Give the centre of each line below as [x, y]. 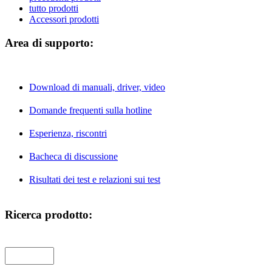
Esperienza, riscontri [68, 134]
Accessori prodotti [64, 19]
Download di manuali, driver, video [97, 87]
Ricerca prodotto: [49, 215]
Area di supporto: [49, 42]
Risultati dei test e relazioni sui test [95, 180]
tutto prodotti [54, 8]
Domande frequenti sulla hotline [90, 110]
